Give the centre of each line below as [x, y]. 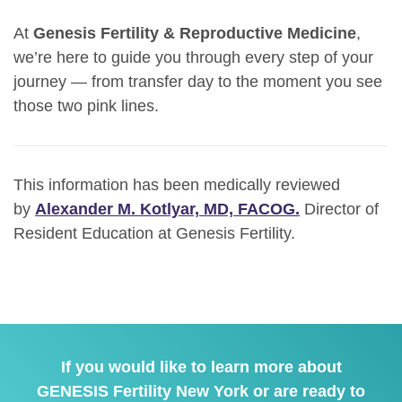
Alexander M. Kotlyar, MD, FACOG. [167, 210]
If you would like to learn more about [201, 367]
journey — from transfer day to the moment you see [198, 82]
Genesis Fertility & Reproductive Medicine [195, 34]
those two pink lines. [86, 106]
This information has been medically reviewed [177, 185]
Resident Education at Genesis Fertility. [154, 234]
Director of [339, 210]
